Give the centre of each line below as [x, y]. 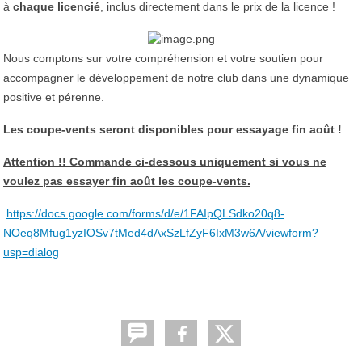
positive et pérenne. [54, 97]
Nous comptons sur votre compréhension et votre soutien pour [163, 58]
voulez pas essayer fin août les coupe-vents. [127, 181]
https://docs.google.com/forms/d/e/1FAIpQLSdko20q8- [145, 213]
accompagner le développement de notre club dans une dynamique [176, 77]
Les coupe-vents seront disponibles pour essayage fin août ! [173, 129]
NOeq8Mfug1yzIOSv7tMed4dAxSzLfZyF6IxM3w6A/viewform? [161, 232]
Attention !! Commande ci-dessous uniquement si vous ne [165, 161]
